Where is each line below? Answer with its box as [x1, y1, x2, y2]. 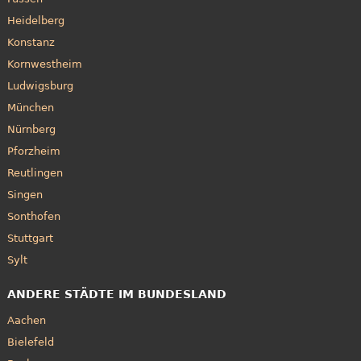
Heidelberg [6, 15, 64, 27]
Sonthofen [6, 210, 60, 223]
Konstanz [6, 36, 55, 49]
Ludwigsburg [6, 80, 73, 93]
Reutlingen [6, 167, 63, 180]
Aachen [6, 314, 46, 327]
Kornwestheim [6, 58, 82, 71]
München [6, 102, 54, 114]
